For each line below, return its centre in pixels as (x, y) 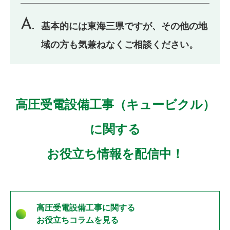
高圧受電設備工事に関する (86, 208)
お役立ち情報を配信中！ (115, 154)
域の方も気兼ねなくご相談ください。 (120, 45)
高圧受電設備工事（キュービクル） (115, 105)
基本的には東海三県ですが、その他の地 (124, 26)
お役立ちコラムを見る (78, 220)
